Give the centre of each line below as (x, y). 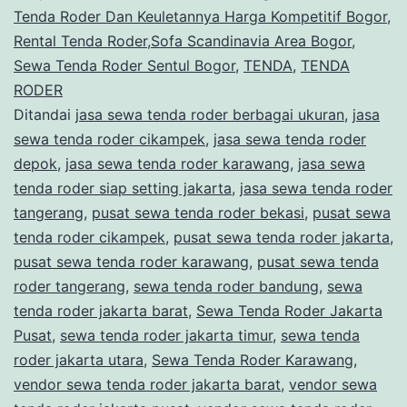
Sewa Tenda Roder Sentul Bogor (124, 65)
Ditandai (45, 114)
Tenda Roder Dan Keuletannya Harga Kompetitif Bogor (200, 16)
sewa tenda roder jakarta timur (166, 335)
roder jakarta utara (79, 359)
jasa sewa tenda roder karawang (178, 163)
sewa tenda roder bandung (226, 286)
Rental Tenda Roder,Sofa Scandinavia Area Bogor (183, 40)
